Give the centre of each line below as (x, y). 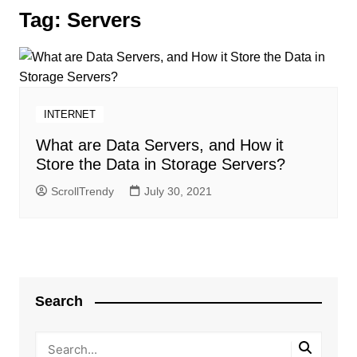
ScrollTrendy (82, 191)
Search (59, 301)
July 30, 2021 (178, 191)
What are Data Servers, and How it (159, 145)
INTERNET (69, 114)
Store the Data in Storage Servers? (160, 164)
